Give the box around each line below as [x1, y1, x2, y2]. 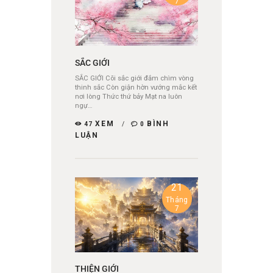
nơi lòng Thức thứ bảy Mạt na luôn [75, 92, 182, 101]
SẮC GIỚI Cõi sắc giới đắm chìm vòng [75, 74, 194, 82]
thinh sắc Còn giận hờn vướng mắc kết [75, 83, 197, 91]
